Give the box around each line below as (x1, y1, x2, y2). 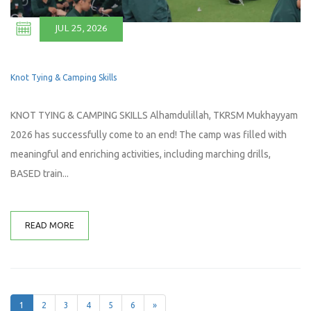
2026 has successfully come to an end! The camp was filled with (10, 129, 287, 140)
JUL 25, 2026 (55, 21, 108, 37)
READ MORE (25, 221, 74, 230)
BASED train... (10, 168, 69, 179)
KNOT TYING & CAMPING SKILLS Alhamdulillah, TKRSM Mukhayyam (10, 110, 298, 121)
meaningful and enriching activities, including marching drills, (10, 149, 271, 160)
